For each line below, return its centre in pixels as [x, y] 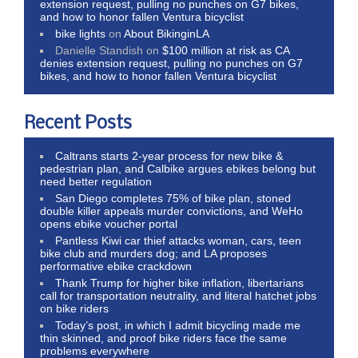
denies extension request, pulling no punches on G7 [171, 63]
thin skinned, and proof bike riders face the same [163, 338]
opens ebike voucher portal [109, 223]
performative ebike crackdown [116, 266]
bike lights [81, 33]
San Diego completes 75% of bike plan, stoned [173, 198]
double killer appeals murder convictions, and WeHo [171, 211]
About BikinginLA [167, 33]
